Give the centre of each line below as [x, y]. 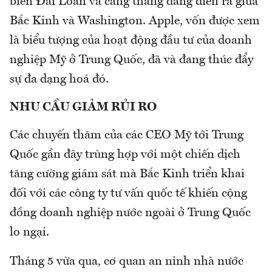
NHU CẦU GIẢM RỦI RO [83, 108]
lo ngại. [29, 233]
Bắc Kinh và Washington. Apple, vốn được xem [135, 22]
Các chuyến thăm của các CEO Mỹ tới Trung [127, 136]
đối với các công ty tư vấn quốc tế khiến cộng [128, 194]
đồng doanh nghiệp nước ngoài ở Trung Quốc [130, 213]
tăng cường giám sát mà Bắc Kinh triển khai [127, 175]
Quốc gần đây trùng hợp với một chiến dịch [125, 155]
